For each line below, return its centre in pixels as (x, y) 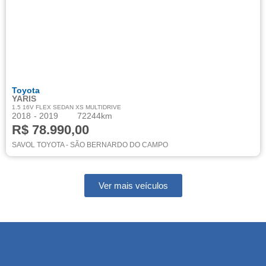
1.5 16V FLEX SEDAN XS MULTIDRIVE (66, 107)
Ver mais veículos (133, 186)
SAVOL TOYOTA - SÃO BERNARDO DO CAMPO (90, 145)
